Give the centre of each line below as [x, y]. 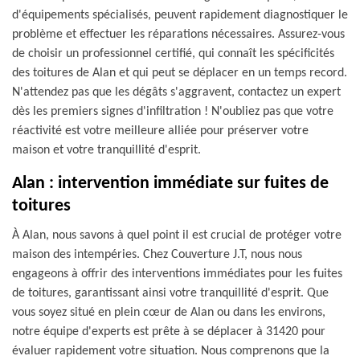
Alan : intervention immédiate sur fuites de [170, 184]
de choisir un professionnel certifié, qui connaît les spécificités [173, 54]
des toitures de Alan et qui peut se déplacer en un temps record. [180, 73]
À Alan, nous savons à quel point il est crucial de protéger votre [177, 235]
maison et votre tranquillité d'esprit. [106, 150]
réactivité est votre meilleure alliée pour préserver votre [160, 131]
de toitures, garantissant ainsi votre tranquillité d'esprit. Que [170, 293]
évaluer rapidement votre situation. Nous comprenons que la [171, 351]
